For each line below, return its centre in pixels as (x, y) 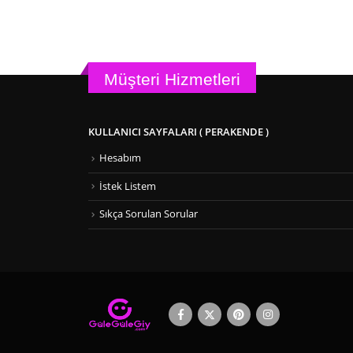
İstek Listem (128, 186)
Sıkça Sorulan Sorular (149, 214)
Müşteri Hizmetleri (172, 80)
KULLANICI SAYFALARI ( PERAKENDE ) (178, 132)
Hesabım (120, 158)
